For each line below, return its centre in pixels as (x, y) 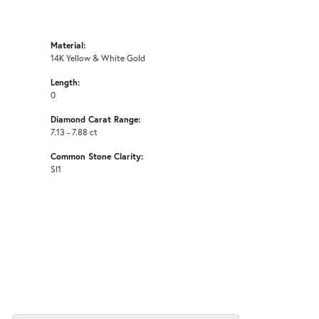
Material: (68, 45)
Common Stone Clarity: (97, 156)
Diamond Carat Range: (95, 119)
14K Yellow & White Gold (98, 58)
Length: (65, 82)
